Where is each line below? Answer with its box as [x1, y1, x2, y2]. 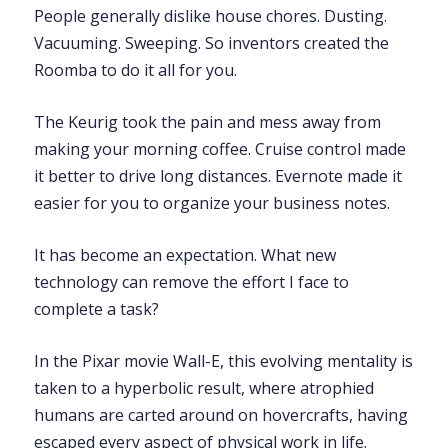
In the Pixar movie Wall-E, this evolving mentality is [33, 350, 413, 372]
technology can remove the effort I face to [33, 271, 349, 293]
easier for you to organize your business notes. [33, 192, 390, 214]
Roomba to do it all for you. [33, 59, 237, 81]
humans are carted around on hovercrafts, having [33, 404, 408, 426]
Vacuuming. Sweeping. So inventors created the [33, 32, 389, 54]
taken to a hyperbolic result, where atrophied [33, 377, 374, 399]
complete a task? [33, 298, 159, 320]
